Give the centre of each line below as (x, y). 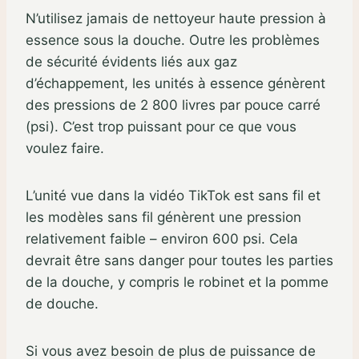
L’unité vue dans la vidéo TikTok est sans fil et (173, 195)
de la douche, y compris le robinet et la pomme (177, 282)
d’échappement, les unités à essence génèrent (175, 83)
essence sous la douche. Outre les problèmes (173, 40)
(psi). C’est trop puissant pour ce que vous (161, 126)
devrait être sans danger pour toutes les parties (179, 260)
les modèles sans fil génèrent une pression (163, 217)
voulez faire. (65, 148)
